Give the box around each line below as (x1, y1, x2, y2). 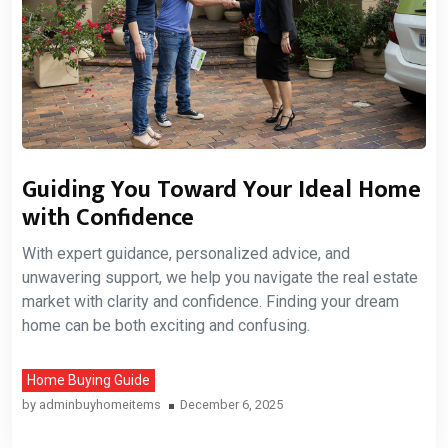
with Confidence (22, 197, 194, 238)
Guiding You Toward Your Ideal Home (22, 169, 421, 210)
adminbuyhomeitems (39, 396, 161, 412)
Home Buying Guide (27, 371, 150, 388)
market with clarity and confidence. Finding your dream (22, 291, 399, 311)
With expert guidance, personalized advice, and (22, 243, 350, 263)
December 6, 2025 (180, 396, 283, 412)
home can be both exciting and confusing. (22, 315, 310, 335)
